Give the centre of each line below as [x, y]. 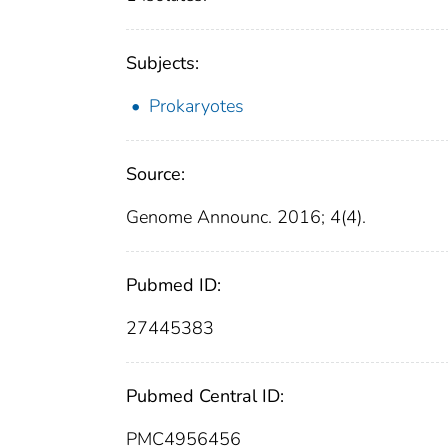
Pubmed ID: [173, 285]
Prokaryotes [196, 106]
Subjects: [162, 63]
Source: [155, 174]
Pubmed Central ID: [205, 396]
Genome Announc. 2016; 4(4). [246, 217]
